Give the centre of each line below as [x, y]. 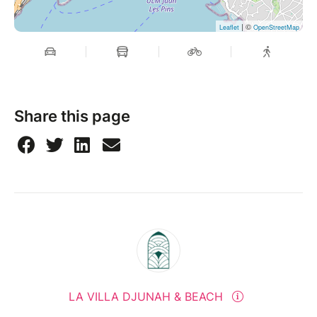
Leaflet [229, 28]
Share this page [72, 116]
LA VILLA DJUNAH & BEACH [147, 297]
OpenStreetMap [276, 28]
